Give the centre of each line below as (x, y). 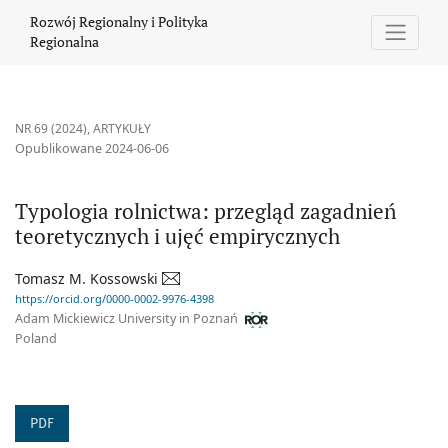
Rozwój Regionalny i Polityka (119, 22)
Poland (36, 339)
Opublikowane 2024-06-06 (92, 149)
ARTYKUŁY (122, 129)
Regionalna (64, 42)
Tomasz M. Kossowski (88, 279)
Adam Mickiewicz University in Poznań (128, 319)
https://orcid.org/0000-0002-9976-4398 (114, 299)
